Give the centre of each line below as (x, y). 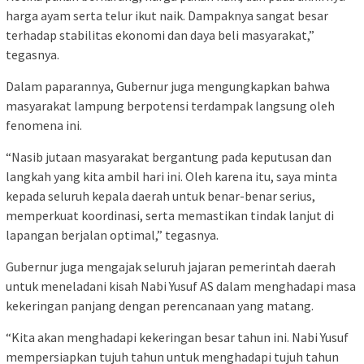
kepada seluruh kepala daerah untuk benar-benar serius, (160, 195)
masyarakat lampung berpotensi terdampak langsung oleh (170, 105)
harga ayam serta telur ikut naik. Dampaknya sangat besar (167, 15)
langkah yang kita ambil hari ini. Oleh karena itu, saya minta (171, 176)
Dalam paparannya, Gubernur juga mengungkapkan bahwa (168, 86)
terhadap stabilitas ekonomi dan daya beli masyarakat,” (160, 35)
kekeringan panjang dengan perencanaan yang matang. (160, 305)
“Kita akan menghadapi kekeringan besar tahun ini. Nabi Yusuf (177, 337)
